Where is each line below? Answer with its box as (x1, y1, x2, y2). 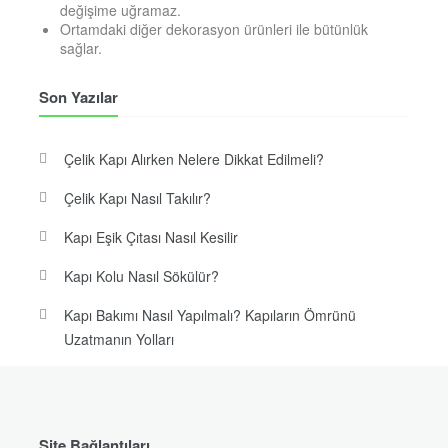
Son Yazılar (38, 86, 118, 109)
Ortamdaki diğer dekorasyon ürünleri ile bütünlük (59, 19, 368, 40)
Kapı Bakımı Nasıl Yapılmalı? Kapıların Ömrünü (63, 305, 356, 326)
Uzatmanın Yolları (63, 329, 174, 350)
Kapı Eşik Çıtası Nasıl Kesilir (63, 227, 238, 248)
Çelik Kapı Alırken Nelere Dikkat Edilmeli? (63, 149, 324, 170)
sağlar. (59, 38, 102, 59)
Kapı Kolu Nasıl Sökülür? (63, 266, 219, 287)
